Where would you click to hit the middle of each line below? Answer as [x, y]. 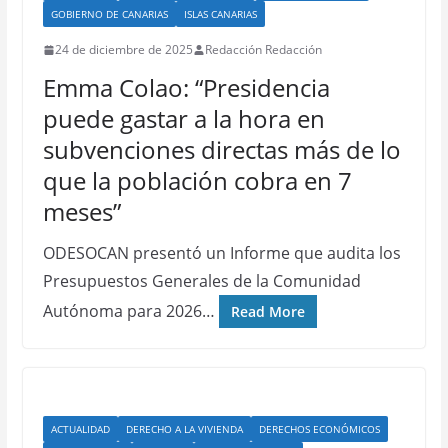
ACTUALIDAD [80, 429]
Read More [267, 311]
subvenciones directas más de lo [221, 149]
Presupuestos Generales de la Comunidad [201, 281]
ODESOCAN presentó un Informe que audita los [221, 253]
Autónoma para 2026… [128, 311]
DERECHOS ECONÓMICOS [319, 429]
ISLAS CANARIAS [220, 14]
